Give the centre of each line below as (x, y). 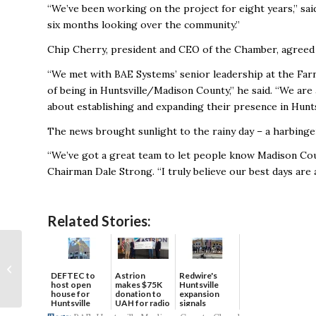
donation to (138, 294)
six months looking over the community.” (144, 24)
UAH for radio (142, 303)
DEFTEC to (73, 276)
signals (193, 303)
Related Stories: (99, 221)
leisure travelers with (71, 292)
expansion (199, 294)
